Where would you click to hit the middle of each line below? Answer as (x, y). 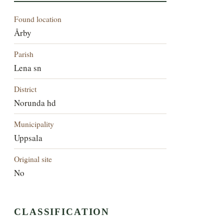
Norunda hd (35, 102)
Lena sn (28, 67)
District (25, 88)
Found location (38, 18)
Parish (24, 53)
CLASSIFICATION (62, 212)
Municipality (34, 123)
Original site (33, 158)
